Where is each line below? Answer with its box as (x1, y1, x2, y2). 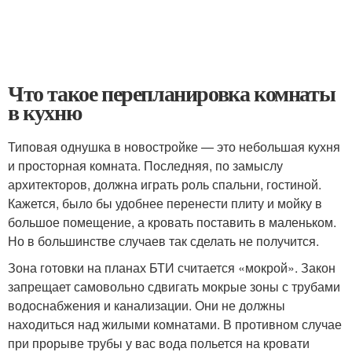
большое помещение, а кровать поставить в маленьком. (8, 213, 336, 232)
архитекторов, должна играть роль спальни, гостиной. (8, 175, 321, 194)
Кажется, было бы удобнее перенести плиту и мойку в (8, 194, 322, 213)
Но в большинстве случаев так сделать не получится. (8, 232, 322, 251)
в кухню (8, 96, 82, 129)
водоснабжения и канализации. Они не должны (8, 296, 285, 315)
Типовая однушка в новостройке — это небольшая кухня (8, 137, 340, 156)
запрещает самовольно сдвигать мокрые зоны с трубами (8, 277, 340, 296)
